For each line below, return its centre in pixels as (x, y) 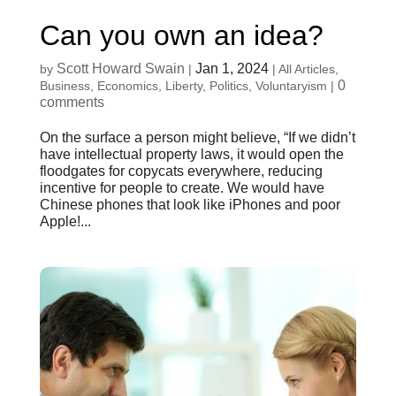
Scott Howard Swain (120, 69)
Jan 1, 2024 (232, 69)
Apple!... (65, 222)
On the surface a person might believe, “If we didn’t (197, 138)
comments (72, 103)
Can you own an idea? (181, 36)
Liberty (183, 86)
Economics (127, 86)
